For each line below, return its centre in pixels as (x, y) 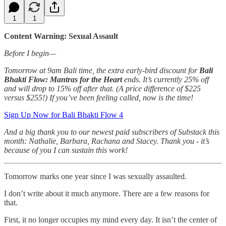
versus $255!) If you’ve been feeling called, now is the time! (99, 97)
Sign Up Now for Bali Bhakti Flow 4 (64, 115)
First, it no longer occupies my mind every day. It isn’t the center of (110, 219)
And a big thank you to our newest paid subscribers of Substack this (112, 132)
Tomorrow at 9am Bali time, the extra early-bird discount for (102, 70)
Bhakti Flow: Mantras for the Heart (63, 79)
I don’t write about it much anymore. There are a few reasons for (107, 193)
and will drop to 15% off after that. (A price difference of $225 (102, 88)
